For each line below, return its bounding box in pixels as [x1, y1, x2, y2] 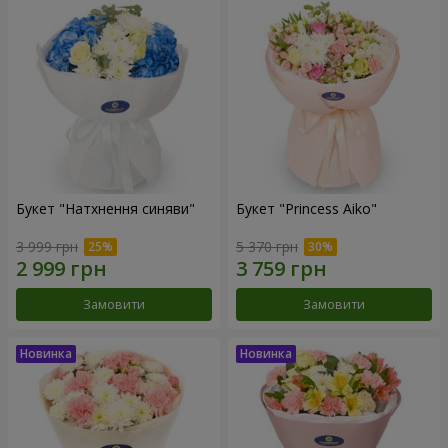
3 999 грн [16, 237, 78, 257]
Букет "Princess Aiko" [236, 198, 377, 218]
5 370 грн [236, 237, 298, 257]
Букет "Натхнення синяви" [16, 198, 195, 218]
